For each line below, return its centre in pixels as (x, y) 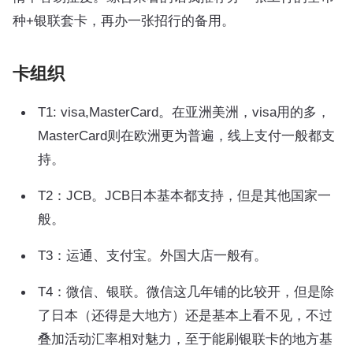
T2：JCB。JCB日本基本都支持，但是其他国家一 (184, 195)
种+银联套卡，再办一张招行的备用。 (124, 20)
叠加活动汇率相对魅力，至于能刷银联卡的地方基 (185, 338)
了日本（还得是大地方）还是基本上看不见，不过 (185, 315)
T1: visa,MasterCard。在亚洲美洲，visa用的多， (184, 111)
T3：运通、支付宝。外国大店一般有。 (152, 255)
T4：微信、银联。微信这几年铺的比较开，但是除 (186, 291)
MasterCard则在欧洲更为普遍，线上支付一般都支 (186, 135)
